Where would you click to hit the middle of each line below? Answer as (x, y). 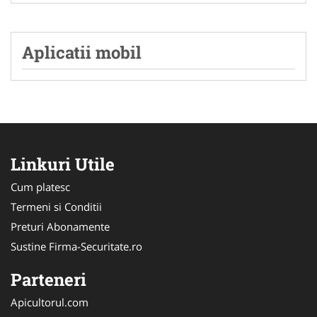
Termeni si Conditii (56, 207)
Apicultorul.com (50, 302)
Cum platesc (40, 187)
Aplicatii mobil (82, 53)
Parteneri (48, 280)
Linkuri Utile (63, 165)
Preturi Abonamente (60, 227)
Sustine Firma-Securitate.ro (76, 247)
